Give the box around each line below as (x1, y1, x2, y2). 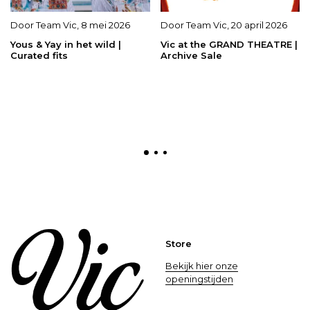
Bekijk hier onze (165, 260, 238, 271)
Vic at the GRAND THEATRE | (160, 39, 298, 51)
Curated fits (10, 50, 68, 62)
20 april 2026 (230, 19, 287, 31)
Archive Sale (160, 50, 222, 62)
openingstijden (165, 273, 233, 284)
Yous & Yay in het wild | (10, 39, 121, 51)
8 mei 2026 (81, 19, 130, 31)
